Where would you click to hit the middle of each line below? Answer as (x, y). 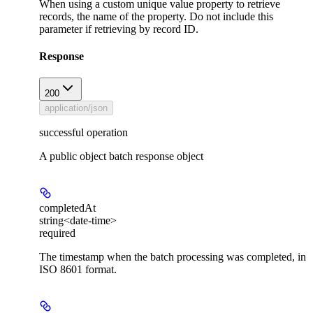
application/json (76, 108)
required (57, 233)
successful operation (83, 133)
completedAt (67, 208)
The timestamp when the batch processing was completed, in (173, 257)
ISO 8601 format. (78, 270)
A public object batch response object (121, 156)
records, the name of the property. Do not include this (156, 16)
